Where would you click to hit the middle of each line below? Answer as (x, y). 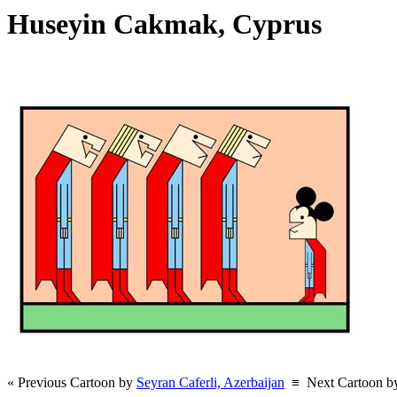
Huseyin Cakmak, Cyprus (171, 23)
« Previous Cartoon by (72, 383)
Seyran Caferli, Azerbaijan (210, 383)
